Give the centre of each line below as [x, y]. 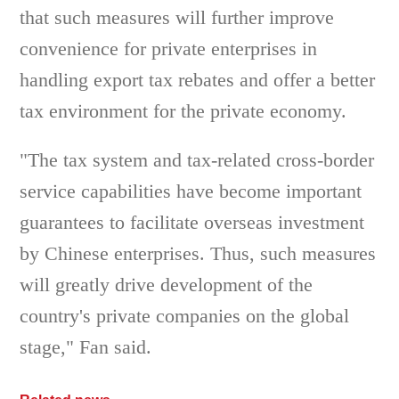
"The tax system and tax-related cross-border [197, 160]
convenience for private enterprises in [169, 49]
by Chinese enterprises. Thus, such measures [198, 253]
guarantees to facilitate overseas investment [192, 222]
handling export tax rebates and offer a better [198, 80]
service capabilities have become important [191, 191]
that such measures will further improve [177, 17]
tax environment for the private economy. [183, 111]
